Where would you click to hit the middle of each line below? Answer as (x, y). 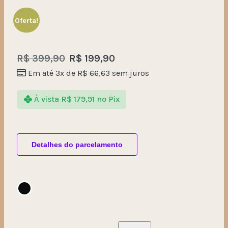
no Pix (108, 99)
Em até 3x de (53, 73)
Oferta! (26, 20)
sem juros (130, 73)
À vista (46, 99)
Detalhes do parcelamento (77, 144)
